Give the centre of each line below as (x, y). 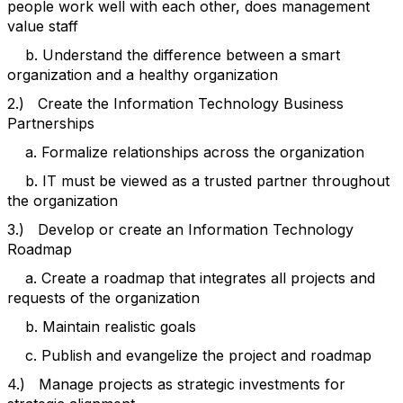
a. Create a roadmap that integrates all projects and (191, 278)
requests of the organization (103, 298)
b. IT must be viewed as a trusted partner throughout (198, 181)
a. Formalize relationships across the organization (186, 152)
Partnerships (51, 123)
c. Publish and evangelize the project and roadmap (189, 355)
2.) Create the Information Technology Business (175, 103)
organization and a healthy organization (143, 75)
